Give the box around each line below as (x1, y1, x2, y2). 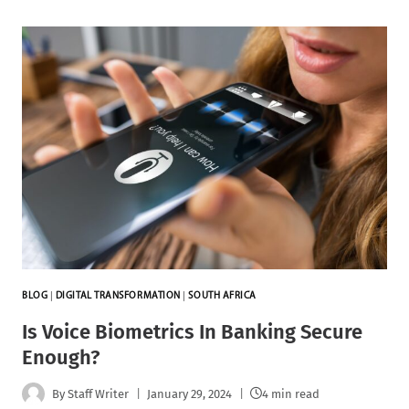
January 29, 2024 (147, 386, 233, 401)
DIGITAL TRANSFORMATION (55, 291, 181, 302)
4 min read (262, 386, 320, 401)
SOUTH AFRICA (188, 291, 257, 302)
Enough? (22, 345, 100, 371)
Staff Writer (68, 386, 130, 401)
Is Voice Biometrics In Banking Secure (22, 320, 362, 345)
